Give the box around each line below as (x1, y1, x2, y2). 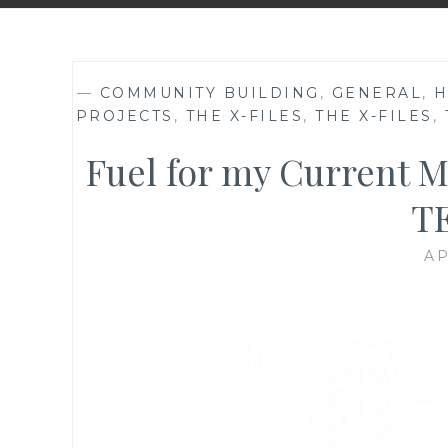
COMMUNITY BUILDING (99, 83, 320, 102)
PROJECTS (75, 106, 174, 125)
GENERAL (331, 83, 423, 102)
